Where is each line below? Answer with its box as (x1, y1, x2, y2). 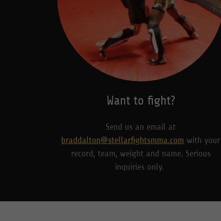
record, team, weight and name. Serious (71, 148, 211, 158)
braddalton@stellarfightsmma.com (61, 135, 184, 145)
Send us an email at (106, 121, 176, 132)
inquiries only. (115, 161, 167, 172)
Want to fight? (106, 93, 175, 108)
